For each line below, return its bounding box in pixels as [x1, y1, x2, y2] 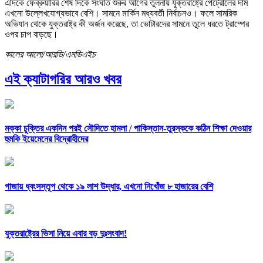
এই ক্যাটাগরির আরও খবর [5, 71, 122, 87]
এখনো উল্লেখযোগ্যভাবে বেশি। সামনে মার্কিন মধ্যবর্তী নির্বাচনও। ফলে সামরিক [5, 8, 237, 18]
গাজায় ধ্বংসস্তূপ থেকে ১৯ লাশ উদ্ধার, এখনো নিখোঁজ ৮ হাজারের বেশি [5, 181, 213, 191]
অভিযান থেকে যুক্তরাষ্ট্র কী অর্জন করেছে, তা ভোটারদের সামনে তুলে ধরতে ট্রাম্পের [5, 18, 249, 29]
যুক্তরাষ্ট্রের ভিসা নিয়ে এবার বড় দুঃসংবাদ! [5, 228, 127, 239]
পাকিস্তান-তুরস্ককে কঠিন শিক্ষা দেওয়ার [134, 123, 251, 134]
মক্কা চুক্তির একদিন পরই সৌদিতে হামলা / [5, 123, 134, 134]
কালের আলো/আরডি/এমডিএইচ [5, 49, 96, 59]
